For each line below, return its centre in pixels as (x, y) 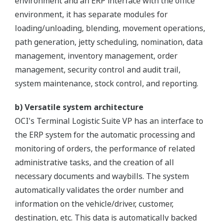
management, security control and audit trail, (98, 70)
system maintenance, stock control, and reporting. (108, 83)
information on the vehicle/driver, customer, (94, 204)
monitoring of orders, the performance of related (105, 148)
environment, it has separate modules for (91, 14)
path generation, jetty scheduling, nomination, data (109, 42)
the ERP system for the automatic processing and (105, 135)
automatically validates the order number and (99, 190)
